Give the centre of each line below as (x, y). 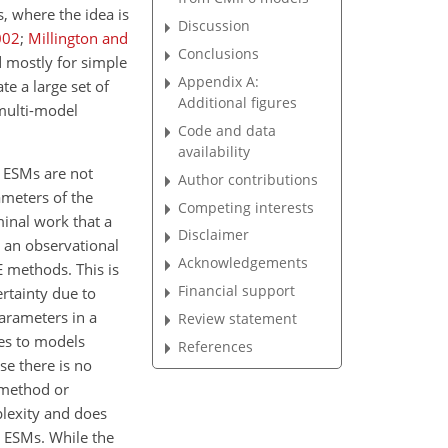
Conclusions (219, 54)
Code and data (227, 130)
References (216, 346)
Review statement (238, 318)
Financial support (237, 291)
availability (214, 151)
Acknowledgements (243, 263)
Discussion (214, 26)
